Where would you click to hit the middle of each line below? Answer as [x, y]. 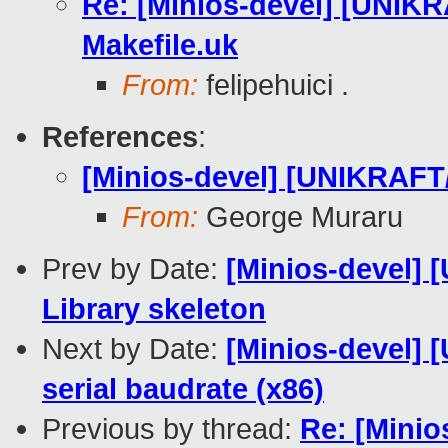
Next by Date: [134, 349]
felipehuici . [273, 85]
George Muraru [300, 217]
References [120, 137]
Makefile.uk [160, 45]
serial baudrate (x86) [183, 389]
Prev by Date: [134, 269]
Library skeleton [154, 309]
